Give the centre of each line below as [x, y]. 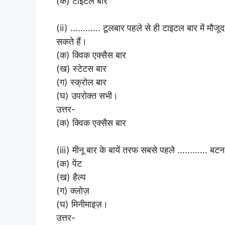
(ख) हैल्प [71, 177]
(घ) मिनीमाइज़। [82, 204]
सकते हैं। [72, 41]
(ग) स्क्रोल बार [81, 82]
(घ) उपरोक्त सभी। [87, 95]
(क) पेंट [69, 163]
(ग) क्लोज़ [73, 190]
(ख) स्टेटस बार [81, 68]
